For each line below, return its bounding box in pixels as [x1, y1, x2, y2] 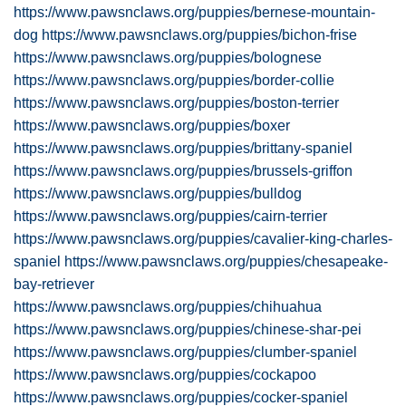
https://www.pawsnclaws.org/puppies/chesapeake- [64, 254, 388, 269]
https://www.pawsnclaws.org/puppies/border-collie [14, 72, 334, 88]
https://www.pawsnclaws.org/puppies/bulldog [14, 186, 302, 201]
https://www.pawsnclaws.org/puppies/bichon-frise [42, 27, 357, 43]
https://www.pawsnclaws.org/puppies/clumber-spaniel [14, 344, 357, 360]
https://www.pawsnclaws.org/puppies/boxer [14, 118, 290, 133]
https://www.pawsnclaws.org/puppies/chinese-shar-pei [14, 322, 362, 337]
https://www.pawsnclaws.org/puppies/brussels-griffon [14, 163, 353, 179]
